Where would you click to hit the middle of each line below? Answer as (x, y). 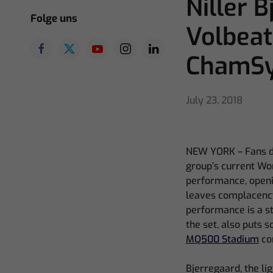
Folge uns (54, 19)
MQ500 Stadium (222, 239)
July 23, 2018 (214, 100)
